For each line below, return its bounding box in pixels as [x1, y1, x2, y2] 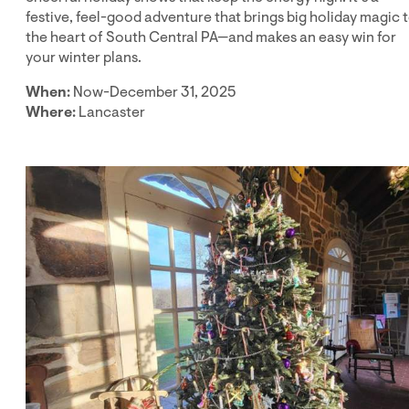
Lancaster [76, 101, 145, 122]
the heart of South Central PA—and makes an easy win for [26, 26, 396, 47]
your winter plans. [26, 47, 142, 68]
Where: [26, 101, 76, 122]
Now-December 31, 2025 [70, 81, 236, 102]
